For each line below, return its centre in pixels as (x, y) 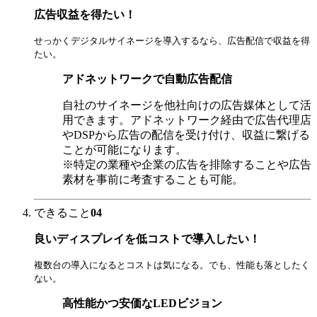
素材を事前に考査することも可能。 (153, 179)
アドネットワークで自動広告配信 (147, 79)
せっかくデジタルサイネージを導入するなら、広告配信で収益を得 (172, 40)
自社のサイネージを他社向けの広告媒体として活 (187, 105)
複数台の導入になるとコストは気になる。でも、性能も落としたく (172, 265)
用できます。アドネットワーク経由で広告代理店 (187, 120)
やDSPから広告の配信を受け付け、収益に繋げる (186, 134)
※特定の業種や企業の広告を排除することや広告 (187, 164)
